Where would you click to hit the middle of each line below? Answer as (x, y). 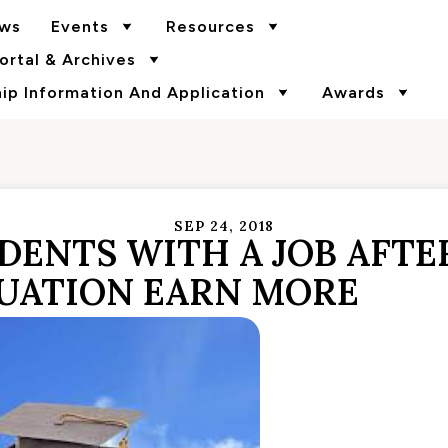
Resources (210, 26)
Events (79, 26)
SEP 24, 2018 (224, 226)
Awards (353, 92)
